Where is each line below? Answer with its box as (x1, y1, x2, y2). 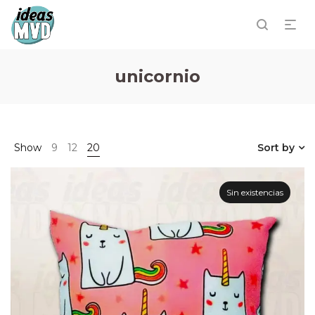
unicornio (115, 66, 200, 86)
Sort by (257, 141, 295, 154)
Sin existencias (226, 187, 283, 198)
